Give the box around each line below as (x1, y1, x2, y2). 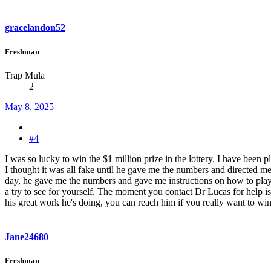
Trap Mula (5, 70, 45, 80)
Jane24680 (5, 232, 48, 243)
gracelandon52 (5, 22, 65, 33)
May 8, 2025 (5, 101, 54, 112)
